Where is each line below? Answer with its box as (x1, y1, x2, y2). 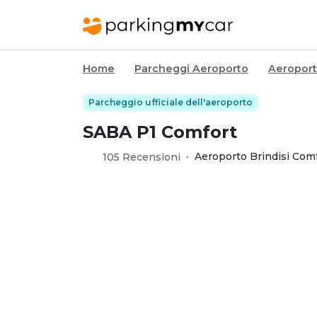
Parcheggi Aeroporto (134, 62, 248, 75)
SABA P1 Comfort (83, 122, 237, 142)
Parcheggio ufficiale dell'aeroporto (88, 97, 253, 108)
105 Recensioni (103, 151, 180, 163)
